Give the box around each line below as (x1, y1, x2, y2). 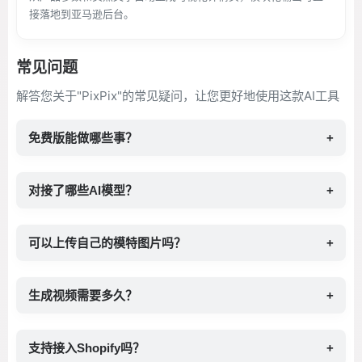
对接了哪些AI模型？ (28, 183, 137, 197)
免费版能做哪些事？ (28, 131, 137, 145)
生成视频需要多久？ (28, 288, 137, 302)
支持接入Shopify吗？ (28, 341, 145, 355)
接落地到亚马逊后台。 (29, 7, 134, 20)
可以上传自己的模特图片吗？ (28, 236, 186, 250)
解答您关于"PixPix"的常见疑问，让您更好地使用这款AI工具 (16, 88, 339, 103)
